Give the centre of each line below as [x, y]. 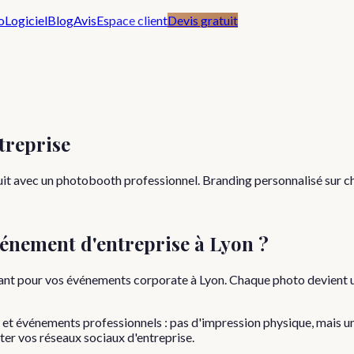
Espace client [132, 20]
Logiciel [26, 20]
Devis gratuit [203, 20]
